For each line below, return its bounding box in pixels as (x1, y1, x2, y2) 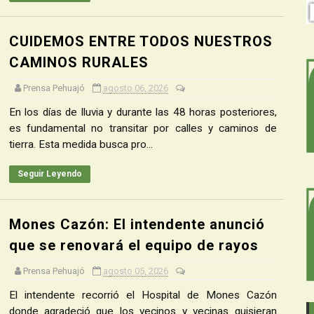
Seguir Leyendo (17, 169, 82, 179)
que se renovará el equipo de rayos (8, 237, 259, 254)
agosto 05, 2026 (102, 266, 168, 276)
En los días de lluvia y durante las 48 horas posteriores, (8, 106, 277, 118)
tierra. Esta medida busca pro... (8, 138, 153, 151)
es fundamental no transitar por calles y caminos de (8, 122, 277, 135)
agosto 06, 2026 (102, 83, 168, 93)
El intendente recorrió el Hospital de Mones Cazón (8, 289, 277, 301)
